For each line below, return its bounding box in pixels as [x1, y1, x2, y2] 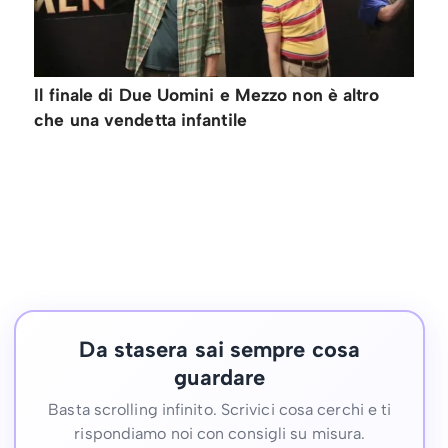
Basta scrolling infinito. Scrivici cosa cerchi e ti [48, 399, 392, 419]
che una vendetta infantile [34, 108, 247, 130]
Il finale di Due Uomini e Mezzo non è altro [34, 83, 380, 105]
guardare [174, 363, 266, 391]
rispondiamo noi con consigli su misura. [74, 423, 366, 443]
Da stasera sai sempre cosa [79, 335, 361, 363]
